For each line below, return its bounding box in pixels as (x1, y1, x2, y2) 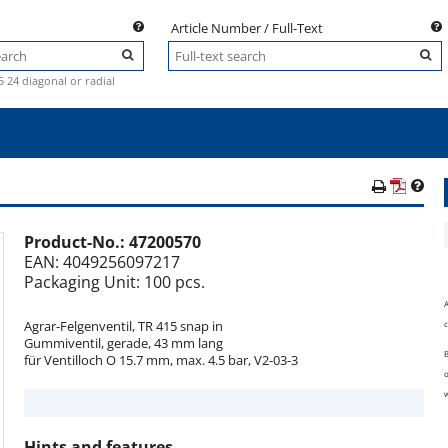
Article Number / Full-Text (171, 19, 323, 37)
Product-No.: (24, 231, 129, 253)
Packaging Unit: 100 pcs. (24, 271, 205, 293)
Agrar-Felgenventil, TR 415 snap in (24, 317, 223, 335)
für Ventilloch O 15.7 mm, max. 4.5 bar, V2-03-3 (24, 351, 298, 369)
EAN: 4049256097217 (24, 251, 180, 273)
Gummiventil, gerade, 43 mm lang (24, 334, 223, 352)
